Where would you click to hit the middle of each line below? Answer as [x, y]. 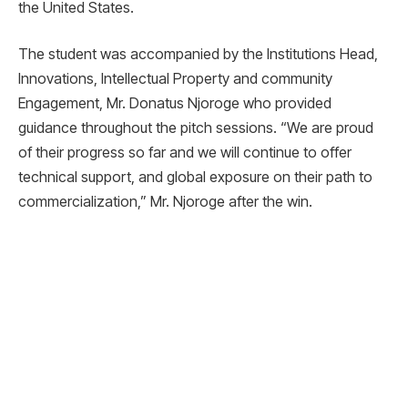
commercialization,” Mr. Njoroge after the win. [165, 202]
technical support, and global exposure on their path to [195, 177]
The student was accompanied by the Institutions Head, [198, 54]
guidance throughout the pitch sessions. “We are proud [196, 128]
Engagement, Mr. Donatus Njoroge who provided [175, 103]
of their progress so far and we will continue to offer [185, 153]
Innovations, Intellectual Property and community [175, 79]
